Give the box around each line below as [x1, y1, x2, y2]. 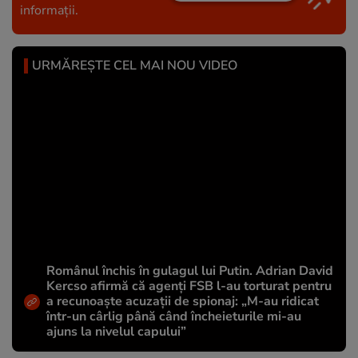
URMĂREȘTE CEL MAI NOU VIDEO [32, 56, 237, 74]
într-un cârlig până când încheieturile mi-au [46, 308, 301, 326]
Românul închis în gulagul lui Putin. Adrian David [46, 262, 333, 280]
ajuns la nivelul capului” [46, 323, 186, 341]
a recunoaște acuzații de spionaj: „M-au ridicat [46, 292, 319, 311]
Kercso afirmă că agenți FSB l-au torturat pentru [46, 277, 332, 296]
